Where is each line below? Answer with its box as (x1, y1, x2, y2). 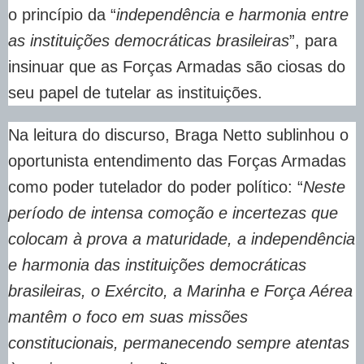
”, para (289, 32, 337, 50)
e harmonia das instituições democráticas (8, 256, 306, 275)
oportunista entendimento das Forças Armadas (8, 152, 346, 171)
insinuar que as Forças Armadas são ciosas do (8, 58, 345, 76)
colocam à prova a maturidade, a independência (8, 230, 355, 249)
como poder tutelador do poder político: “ (8, 178, 303, 197)
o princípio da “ (8, 6, 116, 24)
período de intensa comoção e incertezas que (8, 204, 338, 223)
